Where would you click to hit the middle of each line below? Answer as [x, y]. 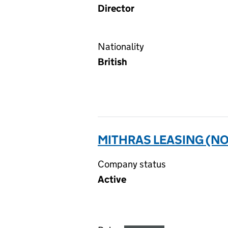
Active [112, 179]
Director [116, 8]
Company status [132, 164]
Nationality [121, 47]
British [112, 62]
